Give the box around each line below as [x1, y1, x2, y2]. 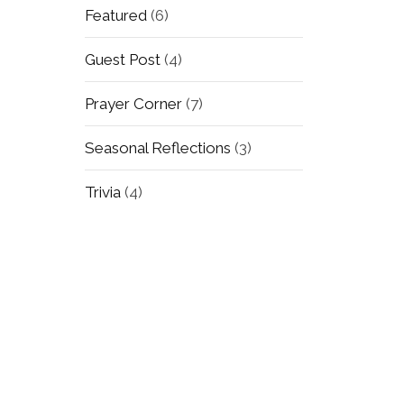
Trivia [84, 183, 121, 202]
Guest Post [84, 50, 161, 69]
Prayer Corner [84, 95, 182, 114]
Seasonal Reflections [84, 139, 231, 158]
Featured [84, 6, 147, 25]
